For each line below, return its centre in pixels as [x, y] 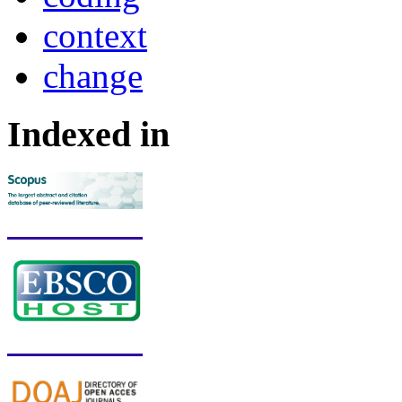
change [93, 76]
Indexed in [88, 135]
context [95, 36]
